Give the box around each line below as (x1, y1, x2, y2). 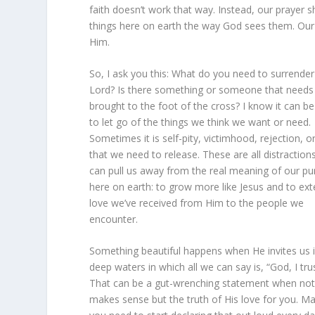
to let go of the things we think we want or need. (89, 115, 311, 129)
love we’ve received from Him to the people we (89, 195, 304, 210)
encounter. (89, 212, 139, 226)
